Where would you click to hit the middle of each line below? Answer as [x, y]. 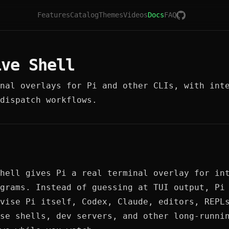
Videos [135, 15]
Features [53, 15]
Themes [111, 15]
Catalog [84, 15]
